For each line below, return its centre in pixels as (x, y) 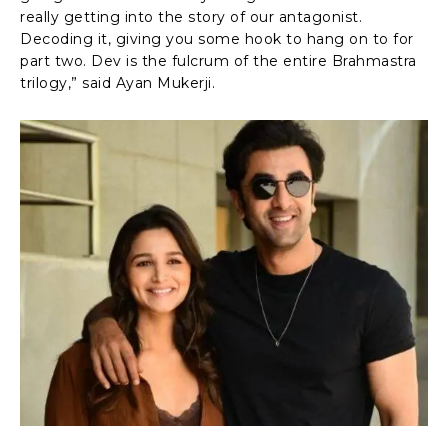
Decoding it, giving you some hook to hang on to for (217, 38)
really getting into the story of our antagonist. (191, 16)
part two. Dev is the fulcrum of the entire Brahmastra (218, 60)
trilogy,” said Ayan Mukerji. (117, 82)
